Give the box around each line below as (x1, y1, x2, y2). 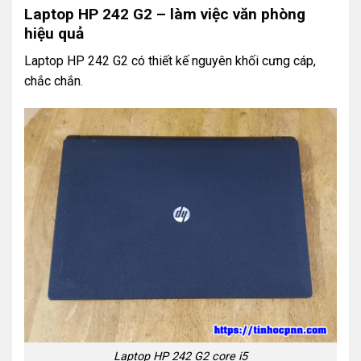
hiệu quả (24, 23, 84, 43)
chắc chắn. (24, 73, 83, 89)
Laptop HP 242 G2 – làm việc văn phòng (24, 4, 305, 23)
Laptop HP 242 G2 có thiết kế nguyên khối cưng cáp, (24, 53, 316, 69)
